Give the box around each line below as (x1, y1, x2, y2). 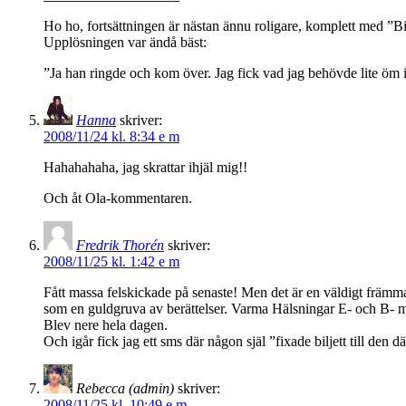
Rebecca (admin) (76, 381, 174, 397)
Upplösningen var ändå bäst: (43, 34, 207, 51)
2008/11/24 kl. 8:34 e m (43, 129, 179, 145)
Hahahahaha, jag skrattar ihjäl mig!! (43, 159, 247, 176)
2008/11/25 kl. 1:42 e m (43, 254, 179, 270)
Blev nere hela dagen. (43, 317, 168, 333)
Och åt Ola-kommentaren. (43, 190, 192, 207)
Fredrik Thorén (76, 237, 164, 254)
